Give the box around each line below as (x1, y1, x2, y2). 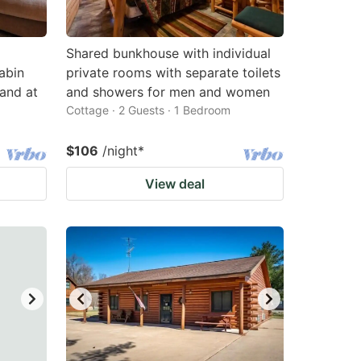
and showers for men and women (66, 84, 270, 100)
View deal (145, 176, 205, 192)
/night (102, 143, 138, 159)
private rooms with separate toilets (66, 64, 280, 81)
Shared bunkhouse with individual (66, 45, 271, 61)
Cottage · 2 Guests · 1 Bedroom (66, 103, 230, 117)
